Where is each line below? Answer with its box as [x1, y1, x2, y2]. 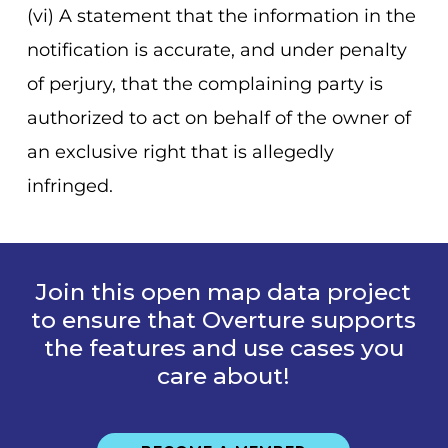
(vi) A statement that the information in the [26, 5, 416, 27]
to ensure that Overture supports [31, 306, 417, 334]
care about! [157, 362, 291, 390]
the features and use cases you [43, 334, 404, 362]
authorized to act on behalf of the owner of [26, 107, 411, 129]
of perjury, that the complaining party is [26, 73, 383, 95]
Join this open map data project [36, 278, 412, 306]
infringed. [26, 175, 113, 197]
